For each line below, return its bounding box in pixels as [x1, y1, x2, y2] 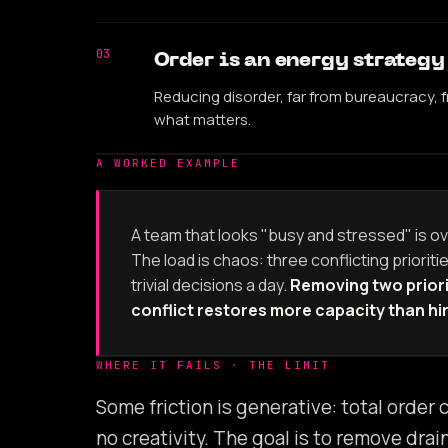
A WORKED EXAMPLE [96, 155, 240, 170]
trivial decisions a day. [131, 273, 287, 296]
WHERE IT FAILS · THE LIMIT [96, 357, 330, 372]
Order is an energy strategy [154, 50, 445, 71]
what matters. [154, 108, 251, 130]
